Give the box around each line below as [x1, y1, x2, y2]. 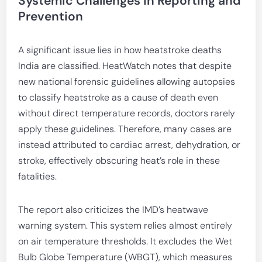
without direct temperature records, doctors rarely [18, 107, 236, 119]
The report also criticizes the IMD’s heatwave [18, 204, 209, 216]
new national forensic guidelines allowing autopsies [18, 75, 236, 88]
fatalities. [18, 170, 57, 182]
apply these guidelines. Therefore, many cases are [18, 123, 232, 135]
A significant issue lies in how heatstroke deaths [18, 44, 222, 56]
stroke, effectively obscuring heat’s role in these [18, 154, 220, 167]
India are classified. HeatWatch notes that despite [18, 60, 232, 72]
